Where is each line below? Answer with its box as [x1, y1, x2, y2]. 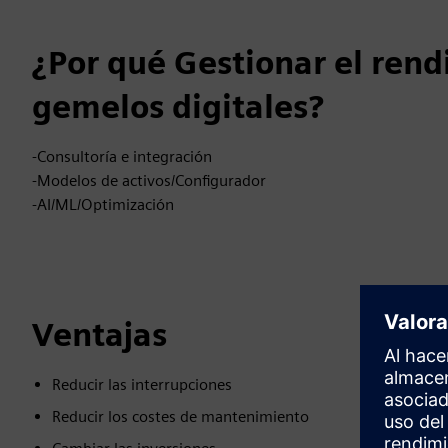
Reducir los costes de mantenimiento [52, 407, 309, 426]
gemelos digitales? [32, 87, 324, 126]
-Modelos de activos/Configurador [32, 171, 266, 190]
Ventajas [32, 315, 167, 354]
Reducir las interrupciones [52, 375, 232, 394]
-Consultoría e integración [32, 147, 212, 166]
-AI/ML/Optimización [32, 195, 174, 214]
